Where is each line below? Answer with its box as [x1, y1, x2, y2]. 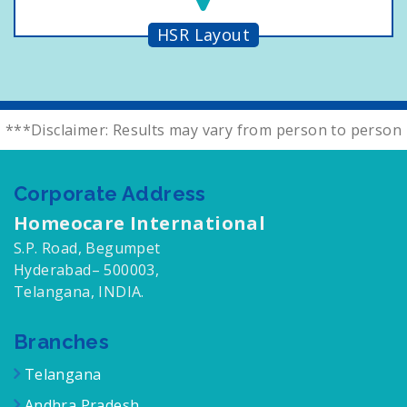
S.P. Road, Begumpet [14, 237, 161, 258]
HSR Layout [157, 23, 250, 45]
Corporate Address [14, 181, 206, 205]
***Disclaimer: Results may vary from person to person [5, 119, 402, 140]
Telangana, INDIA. [14, 281, 144, 302]
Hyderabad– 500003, [14, 259, 160, 280]
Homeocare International [14, 210, 266, 235]
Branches [14, 329, 110, 353]
